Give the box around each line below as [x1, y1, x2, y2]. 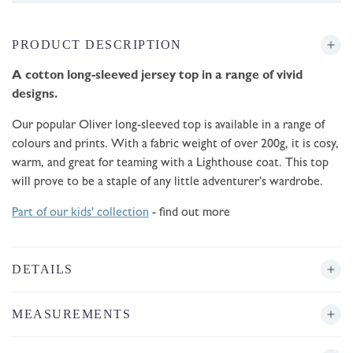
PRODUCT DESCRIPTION [12, 38, 182, 52]
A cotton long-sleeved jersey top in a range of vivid [12, 70, 303, 84]
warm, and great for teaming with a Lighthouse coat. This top [12, 158, 329, 171]
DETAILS [12, 262, 73, 277]
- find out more [149, 207, 230, 221]
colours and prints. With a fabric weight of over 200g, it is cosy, [12, 139, 339, 152]
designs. [12, 89, 58, 102]
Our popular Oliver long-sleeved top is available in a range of [12, 120, 325, 133]
